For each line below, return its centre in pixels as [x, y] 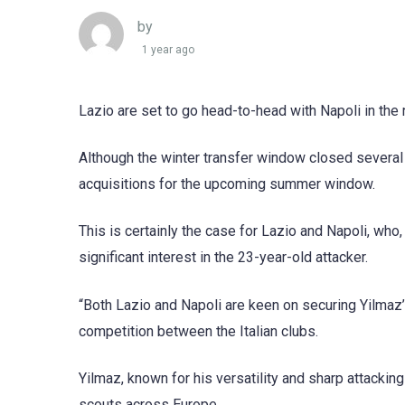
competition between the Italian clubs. [198, 331]
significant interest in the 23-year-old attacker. [223, 258]
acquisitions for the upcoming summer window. [227, 184]
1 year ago [168, 50]
